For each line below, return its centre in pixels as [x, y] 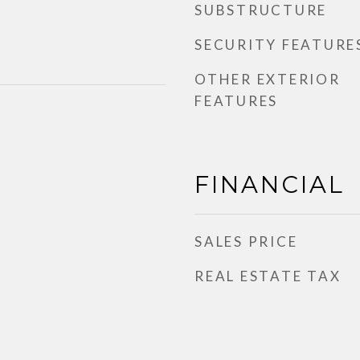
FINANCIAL [270, 184]
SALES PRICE [246, 241]
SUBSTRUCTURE [261, 10]
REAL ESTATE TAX [268, 276]
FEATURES [236, 101]
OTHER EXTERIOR [268, 79]
